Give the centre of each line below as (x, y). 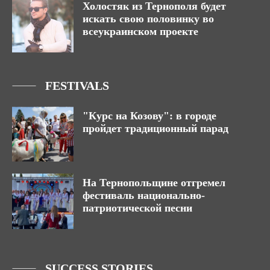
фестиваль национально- (144, 196)
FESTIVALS (77, 85)
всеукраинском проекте (140, 31)
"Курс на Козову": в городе (149, 115)
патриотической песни (137, 208)
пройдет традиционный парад (155, 128)
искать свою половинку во (148, 18)
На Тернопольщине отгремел (154, 183)
